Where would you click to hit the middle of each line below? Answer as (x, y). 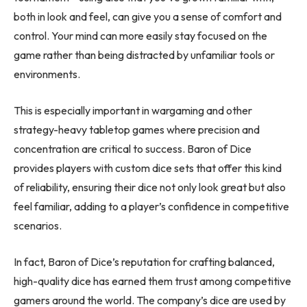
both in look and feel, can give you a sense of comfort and (148, 17)
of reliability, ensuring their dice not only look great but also (150, 187)
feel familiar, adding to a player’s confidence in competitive (151, 207)
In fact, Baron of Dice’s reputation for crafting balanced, (144, 261)
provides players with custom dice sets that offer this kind (148, 168)
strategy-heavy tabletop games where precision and (137, 130)
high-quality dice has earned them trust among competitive (152, 281)
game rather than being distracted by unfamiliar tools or (144, 55)
